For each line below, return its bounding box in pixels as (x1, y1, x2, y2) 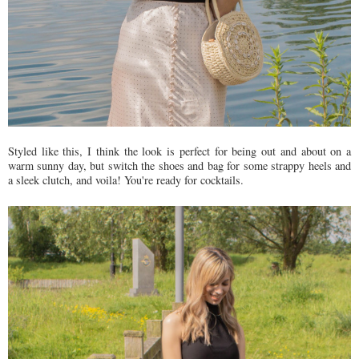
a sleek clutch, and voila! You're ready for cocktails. (8, 171, 244, 188)
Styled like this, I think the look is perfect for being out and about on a (8, 143, 351, 159)
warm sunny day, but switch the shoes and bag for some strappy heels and (8, 157, 351, 173)
